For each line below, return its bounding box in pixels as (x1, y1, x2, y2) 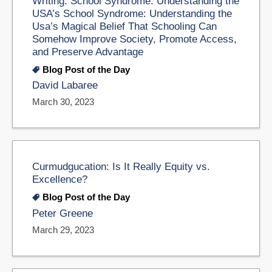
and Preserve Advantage (32, 46, 143, 57)
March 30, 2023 (32, 97, 94, 107)
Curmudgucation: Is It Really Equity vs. (32, 161, 210, 172)
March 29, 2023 (32, 224, 94, 235)
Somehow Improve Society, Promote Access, (32, 33, 237, 44)
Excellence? (32, 174, 87, 185)
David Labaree (32, 80, 98, 92)
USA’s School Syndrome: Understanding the (32, 7, 232, 19)
